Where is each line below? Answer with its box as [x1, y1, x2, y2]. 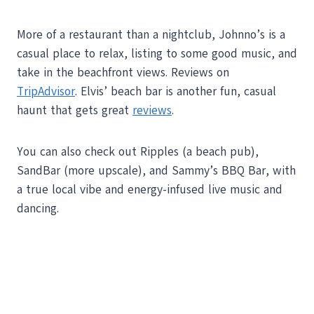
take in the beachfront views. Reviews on [17, 64, 229, 81]
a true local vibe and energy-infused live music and [17, 181, 282, 198]
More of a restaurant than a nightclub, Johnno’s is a [17, 26, 285, 43]
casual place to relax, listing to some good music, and [17, 45, 297, 62]
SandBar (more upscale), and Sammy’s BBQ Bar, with [17, 162, 296, 179]
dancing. [17, 200, 59, 217]
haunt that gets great [17, 102, 132, 118]
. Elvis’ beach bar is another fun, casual [75, 83, 276, 100]
